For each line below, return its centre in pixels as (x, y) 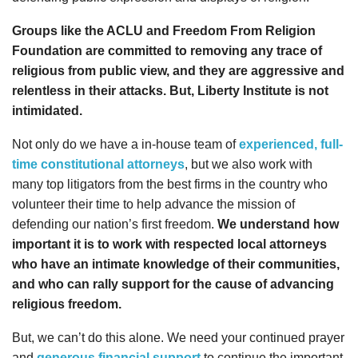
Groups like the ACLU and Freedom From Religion (164, 31)
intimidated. (49, 111)
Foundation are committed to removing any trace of (167, 51)
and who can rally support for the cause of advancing (173, 284)
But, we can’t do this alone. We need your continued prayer (178, 338)
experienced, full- (291, 145)
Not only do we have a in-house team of (125, 145)
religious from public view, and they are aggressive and (178, 71)
